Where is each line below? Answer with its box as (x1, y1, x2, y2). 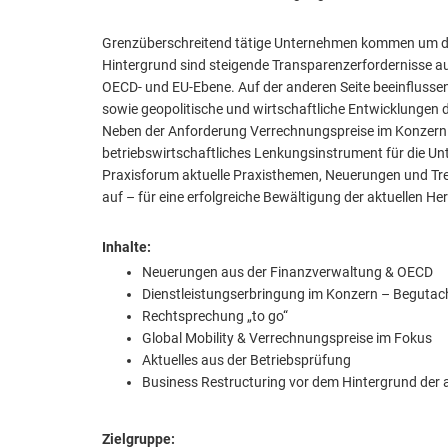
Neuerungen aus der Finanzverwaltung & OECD (142, 264, 433, 280)
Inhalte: (102, 239, 151, 255)
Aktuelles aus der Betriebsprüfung (142, 352, 351, 368)
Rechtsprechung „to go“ (142, 308, 288, 324)
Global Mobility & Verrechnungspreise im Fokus (142, 330, 432, 346)
